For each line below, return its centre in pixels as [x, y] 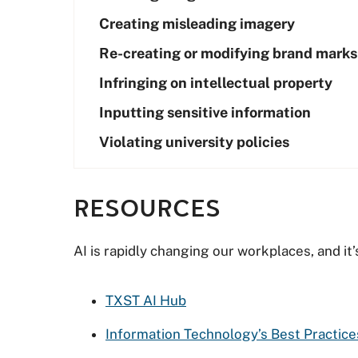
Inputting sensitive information [205, 112]
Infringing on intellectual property [216, 83]
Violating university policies [194, 142]
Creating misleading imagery [197, 24]
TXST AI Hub [146, 300]
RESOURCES [147, 209]
